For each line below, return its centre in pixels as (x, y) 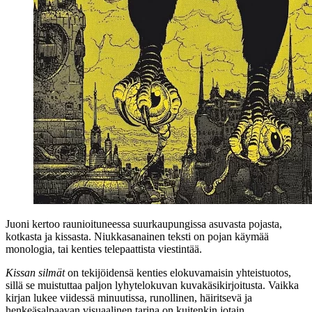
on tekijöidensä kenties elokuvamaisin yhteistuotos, (178, 272)
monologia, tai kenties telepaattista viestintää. (104, 249)
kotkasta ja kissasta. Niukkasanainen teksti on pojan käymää (137, 236)
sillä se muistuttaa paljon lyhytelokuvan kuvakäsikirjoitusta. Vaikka (152, 285)
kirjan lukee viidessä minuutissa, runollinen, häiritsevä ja (129, 297)
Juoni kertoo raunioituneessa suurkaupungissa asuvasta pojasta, (144, 224)
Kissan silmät (35, 272)
